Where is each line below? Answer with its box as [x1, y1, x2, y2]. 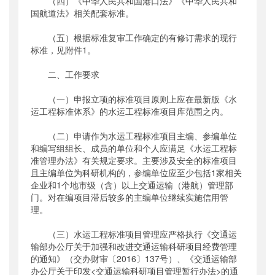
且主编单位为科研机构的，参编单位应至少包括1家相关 [31, 166, 242, 179]
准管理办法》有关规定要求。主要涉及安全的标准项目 [31, 154, 237, 167]
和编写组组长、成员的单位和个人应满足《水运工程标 [31, 142, 237, 155]
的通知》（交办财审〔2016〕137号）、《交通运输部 [31, 252, 237, 265]
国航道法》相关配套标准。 [31, 7, 136, 20]
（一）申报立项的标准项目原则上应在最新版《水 [31, 93, 237, 106]
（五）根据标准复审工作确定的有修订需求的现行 [31, 31, 237, 44]
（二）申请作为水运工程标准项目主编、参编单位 [31, 130, 237, 142]
